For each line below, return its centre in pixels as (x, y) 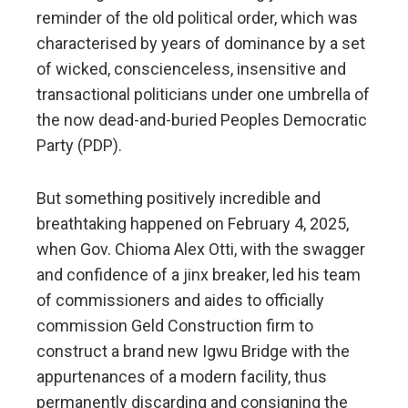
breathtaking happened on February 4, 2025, (193, 223)
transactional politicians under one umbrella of (203, 94)
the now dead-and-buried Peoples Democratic (202, 119)
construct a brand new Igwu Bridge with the (193, 351)
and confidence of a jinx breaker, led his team (199, 274)
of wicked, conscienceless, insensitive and (191, 68)
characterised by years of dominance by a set (201, 43)
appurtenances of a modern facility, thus (182, 376)
